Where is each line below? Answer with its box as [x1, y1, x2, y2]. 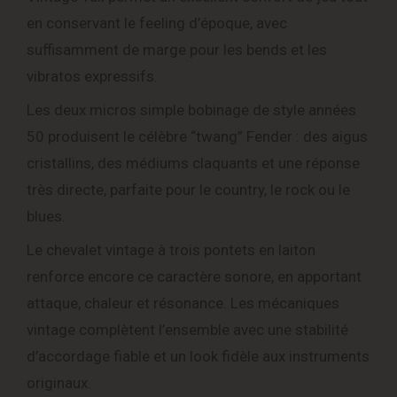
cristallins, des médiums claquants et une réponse [27, 154, 360, 173]
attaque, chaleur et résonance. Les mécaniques [27, 294, 339, 313]
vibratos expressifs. [27, 67, 158, 86]
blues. [27, 207, 66, 226]
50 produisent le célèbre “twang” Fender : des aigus [27, 128, 368, 146]
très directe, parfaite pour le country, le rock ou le [27, 181, 350, 199]
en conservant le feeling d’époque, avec [27, 14, 287, 33]
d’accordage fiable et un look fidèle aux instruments [27, 347, 370, 366]
